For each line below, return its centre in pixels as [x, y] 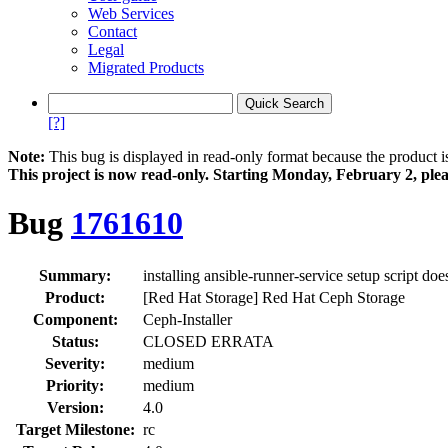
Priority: [75, 385]
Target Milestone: [75, 429]
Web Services [131, 13]
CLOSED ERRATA [208, 341]
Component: [75, 319]
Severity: [75, 363]
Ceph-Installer [187, 319]
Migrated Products [146, 67]
